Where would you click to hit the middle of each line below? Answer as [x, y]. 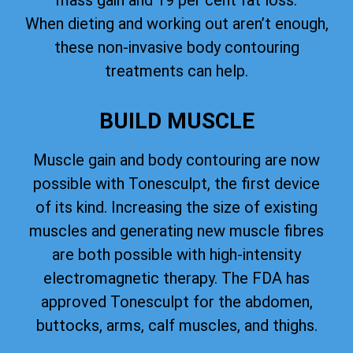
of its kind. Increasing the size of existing [176, 207]
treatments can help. [176, 71]
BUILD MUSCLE [176, 121]
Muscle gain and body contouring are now [176, 160]
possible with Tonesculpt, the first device [176, 183]
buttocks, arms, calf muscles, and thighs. [176, 325]
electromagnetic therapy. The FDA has [176, 278]
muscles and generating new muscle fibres [176, 230]
